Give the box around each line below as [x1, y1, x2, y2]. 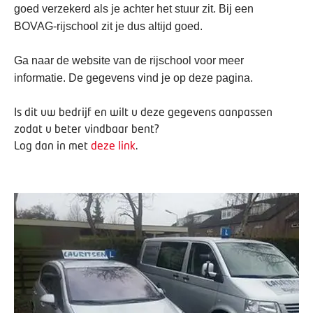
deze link [91, 138, 136, 152]
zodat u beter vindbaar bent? [14, 122, 159, 135]
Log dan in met [14, 138, 88, 152]
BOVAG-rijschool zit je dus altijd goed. [14, 20, 203, 32]
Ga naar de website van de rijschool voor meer [14, 54, 244, 66]
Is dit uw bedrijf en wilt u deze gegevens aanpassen [14, 105, 272, 118]
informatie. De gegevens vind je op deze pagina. [14, 72, 253, 84]
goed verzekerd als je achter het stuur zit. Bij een [14, 3, 254, 15]
